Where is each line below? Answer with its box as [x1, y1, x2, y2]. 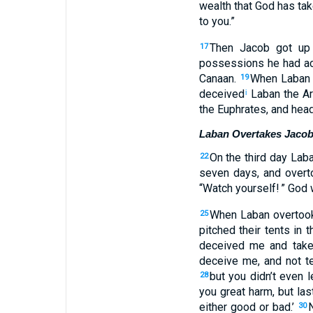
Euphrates [214, 103, 266, 116]
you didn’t [224, 270, 276, 283]
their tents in [235, 224, 303, 237]
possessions [198, 57, 264, 70]
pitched [198, 224, 235, 237]
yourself [232, 182, 276, 195]
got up [269, 41, 311, 54]
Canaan [198, 72, 234, 85]
